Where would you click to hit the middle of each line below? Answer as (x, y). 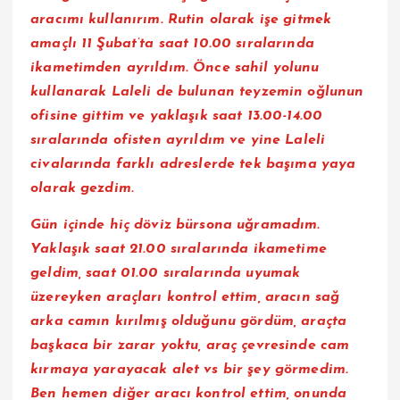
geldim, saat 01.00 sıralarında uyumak (166, 274)
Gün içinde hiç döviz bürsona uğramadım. (175, 225)
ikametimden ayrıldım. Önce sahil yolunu (175, 68)
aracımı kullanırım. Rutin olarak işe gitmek (181, 20)
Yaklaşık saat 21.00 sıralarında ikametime (179, 250)
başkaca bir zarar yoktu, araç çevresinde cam (190, 346)
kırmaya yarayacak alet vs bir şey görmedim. (190, 370)
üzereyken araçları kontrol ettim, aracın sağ (185, 298)
